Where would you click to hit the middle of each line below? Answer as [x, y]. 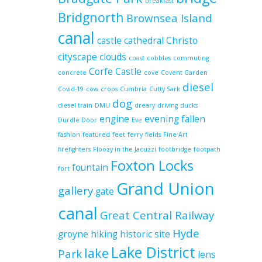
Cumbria [133, 89]
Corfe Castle [115, 71]
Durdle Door [77, 120]
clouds [113, 57]
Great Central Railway [157, 215]
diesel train [75, 105]
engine [114, 119]
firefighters [74, 149]
